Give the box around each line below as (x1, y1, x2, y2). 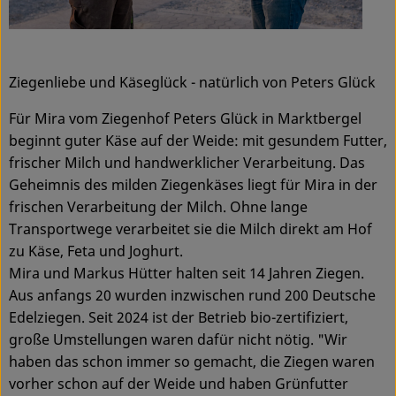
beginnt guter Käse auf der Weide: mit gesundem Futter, (9, 130, 387, 150)
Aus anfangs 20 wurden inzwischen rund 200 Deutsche (9, 285, 376, 305)
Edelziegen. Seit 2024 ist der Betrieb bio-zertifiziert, (9, 307, 348, 327)
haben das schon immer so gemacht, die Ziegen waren (9, 351, 375, 371)
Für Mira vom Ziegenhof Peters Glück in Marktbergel (9, 108, 362, 128)
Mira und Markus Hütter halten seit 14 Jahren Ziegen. (9, 263, 364, 283)
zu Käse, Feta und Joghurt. (9, 240, 183, 261)
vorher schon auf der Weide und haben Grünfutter (9, 373, 348, 393)
